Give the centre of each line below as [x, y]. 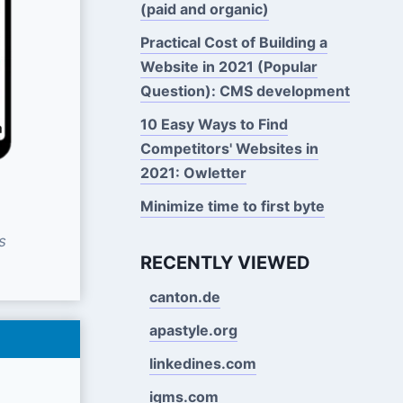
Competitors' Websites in [229, 148]
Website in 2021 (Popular [228, 66]
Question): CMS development [245, 90]
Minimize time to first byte [232, 206]
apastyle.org [193, 330]
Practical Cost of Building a [233, 42]
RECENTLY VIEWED [225, 262]
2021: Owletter [193, 172]
